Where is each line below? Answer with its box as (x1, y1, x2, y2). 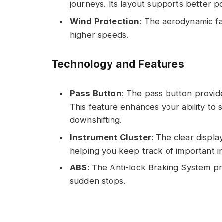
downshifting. (70, 115, 122, 125)
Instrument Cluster (70, 132, 151, 142)
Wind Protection (70, 16, 140, 26)
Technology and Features (51, 57, 184, 71)
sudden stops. (70, 175, 126, 186)
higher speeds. (70, 29, 129, 40)
